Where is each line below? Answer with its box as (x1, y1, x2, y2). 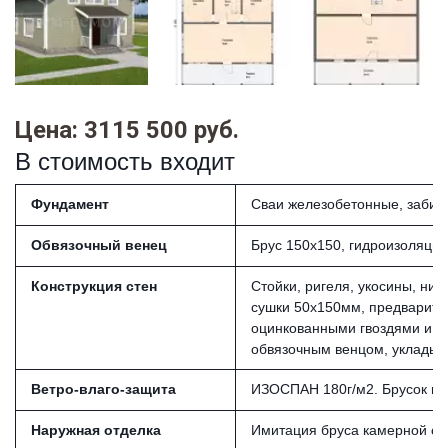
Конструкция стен (31, 277, 157, 294)
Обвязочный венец (31, 236, 167, 253)
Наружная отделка (31, 421, 161, 438)
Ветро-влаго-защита (31, 380, 176, 397)
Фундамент (31, 195, 109, 212)
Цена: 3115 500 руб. (15, 115, 239, 144)
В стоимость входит (14, 147, 235, 175)
